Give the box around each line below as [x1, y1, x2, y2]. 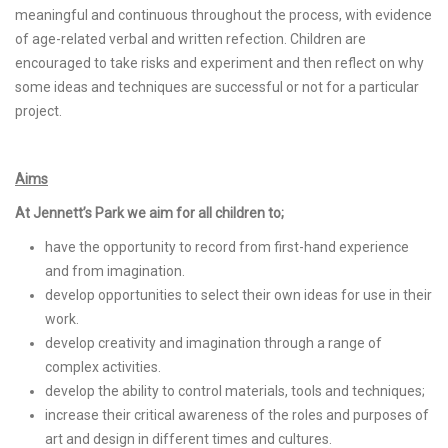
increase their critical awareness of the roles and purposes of [45, 407, 429, 423]
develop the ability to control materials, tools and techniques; [45, 383, 425, 399]
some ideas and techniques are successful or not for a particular [15, 79, 419, 95]
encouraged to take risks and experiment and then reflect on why [15, 55, 424, 71]
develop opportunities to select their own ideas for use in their [45, 287, 432, 303]
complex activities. [45, 359, 161, 375]
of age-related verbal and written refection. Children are [15, 31, 366, 47]
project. [15, 103, 62, 119]
